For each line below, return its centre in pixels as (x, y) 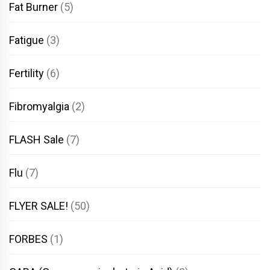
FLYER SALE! (39, 206)
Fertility (27, 73)
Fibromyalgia (39, 106)
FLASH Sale (36, 139)
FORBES (28, 239)
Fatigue (27, 40)
